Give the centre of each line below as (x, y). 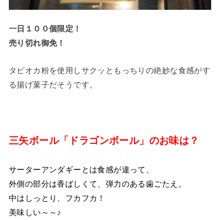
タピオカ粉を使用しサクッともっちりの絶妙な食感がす (110, 70)
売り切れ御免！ (37, 43)
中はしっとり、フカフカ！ (57, 198)
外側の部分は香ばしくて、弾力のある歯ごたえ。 (97, 183)
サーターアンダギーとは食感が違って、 (81, 169)
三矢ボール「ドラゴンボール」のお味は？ (104, 141)
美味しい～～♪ (35, 212)
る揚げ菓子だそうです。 (53, 84)
